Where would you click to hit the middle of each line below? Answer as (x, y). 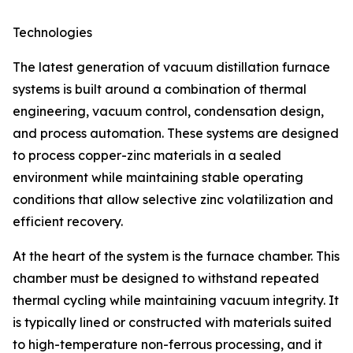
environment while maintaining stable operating (158, 178)
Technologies (52, 33)
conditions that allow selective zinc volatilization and (173, 200)
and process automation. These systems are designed (176, 134)
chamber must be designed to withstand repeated (166, 279)
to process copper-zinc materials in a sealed (147, 156)
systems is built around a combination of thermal (160, 89)
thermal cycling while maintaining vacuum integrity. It (176, 301)
